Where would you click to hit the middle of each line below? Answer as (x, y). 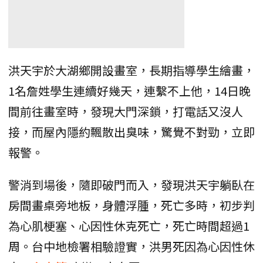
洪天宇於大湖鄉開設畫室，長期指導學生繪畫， (131, 70)
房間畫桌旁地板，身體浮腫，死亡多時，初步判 (131, 205)
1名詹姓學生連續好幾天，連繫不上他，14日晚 (129, 90)
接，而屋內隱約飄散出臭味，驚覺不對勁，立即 (131, 131)
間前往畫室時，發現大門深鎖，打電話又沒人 (126, 111)
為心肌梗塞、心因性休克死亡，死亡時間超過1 (129, 225)
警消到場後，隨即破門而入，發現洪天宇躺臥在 (131, 184)
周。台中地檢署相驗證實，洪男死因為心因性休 (131, 246)
